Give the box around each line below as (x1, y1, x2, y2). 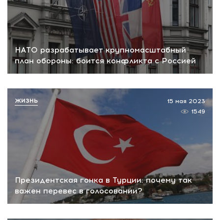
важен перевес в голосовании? (15, 186, 142, 195)
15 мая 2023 (167, 98, 205, 105)
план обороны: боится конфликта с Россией (15, 56, 196, 66)
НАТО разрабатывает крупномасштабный (15, 45, 186, 55)
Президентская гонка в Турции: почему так (15, 175, 192, 185)
